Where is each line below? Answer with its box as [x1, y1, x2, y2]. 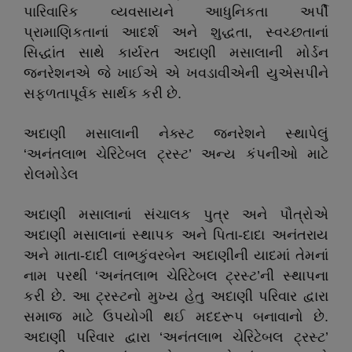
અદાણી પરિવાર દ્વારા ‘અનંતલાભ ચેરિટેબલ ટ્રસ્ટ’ [24, 329, 328, 345]
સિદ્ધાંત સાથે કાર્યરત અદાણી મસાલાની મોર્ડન [24, 45, 328, 60]
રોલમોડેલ [24, 167, 79, 182]
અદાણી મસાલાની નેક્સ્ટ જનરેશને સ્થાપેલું [24, 126, 328, 141]
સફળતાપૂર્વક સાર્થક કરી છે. [24, 86, 181, 101]
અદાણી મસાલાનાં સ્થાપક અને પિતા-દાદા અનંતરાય [24, 227, 328, 243]
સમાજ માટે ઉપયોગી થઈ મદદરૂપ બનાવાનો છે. [24, 309, 328, 324]
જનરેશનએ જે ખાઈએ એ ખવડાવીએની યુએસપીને [24, 65, 328, 81]
